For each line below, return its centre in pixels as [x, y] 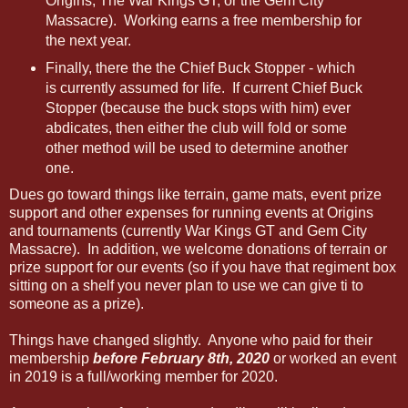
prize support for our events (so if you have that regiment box [203, 268]
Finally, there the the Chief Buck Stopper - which [200, 68]
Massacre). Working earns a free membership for [203, 21]
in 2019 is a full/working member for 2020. [143, 377]
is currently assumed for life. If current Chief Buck [204, 88]
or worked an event [335, 359]
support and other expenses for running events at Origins [191, 213]
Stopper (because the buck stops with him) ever [198, 108]
